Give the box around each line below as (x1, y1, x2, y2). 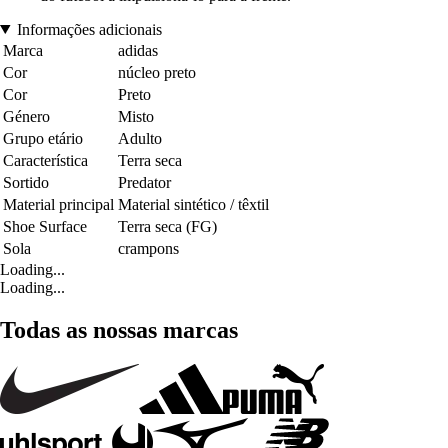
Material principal (3, 195, 114, 213)
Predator (118, 173, 171, 191)
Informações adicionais (16, 20, 162, 38)
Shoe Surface (3, 217, 87, 235)
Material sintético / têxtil (118, 195, 269, 213)
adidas (118, 41, 158, 59)
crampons (118, 239, 179, 257)
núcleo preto (118, 63, 196, 81)
